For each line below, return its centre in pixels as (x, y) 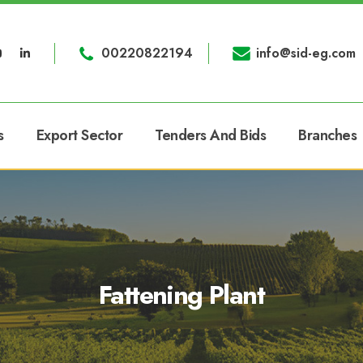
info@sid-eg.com (306, 53)
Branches (327, 135)
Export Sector (79, 135)
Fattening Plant (181, 295)
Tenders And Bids (210, 135)
